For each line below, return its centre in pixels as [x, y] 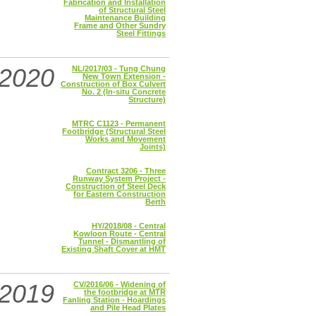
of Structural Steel [132, 10]
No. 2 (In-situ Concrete [124, 92]
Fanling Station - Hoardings [114, 300]
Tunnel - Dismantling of [122, 241]
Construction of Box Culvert [113, 84]
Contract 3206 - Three [126, 171]
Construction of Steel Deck [116, 186]
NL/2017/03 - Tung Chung [119, 68]
